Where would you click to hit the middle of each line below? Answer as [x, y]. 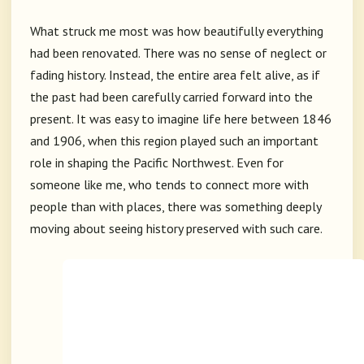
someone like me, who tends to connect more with [169, 185]
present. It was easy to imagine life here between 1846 [181, 119]
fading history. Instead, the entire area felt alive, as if [175, 75]
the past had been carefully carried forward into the [171, 97]
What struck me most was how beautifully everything [177, 31]
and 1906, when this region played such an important [174, 141]
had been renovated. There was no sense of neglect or [178, 53]
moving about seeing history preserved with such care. [176, 229]
